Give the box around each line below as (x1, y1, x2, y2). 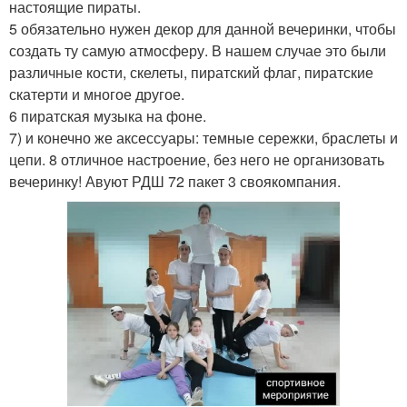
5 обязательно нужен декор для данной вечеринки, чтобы (9, 17, 396, 39)
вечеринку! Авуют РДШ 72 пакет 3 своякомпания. (9, 170, 341, 192)
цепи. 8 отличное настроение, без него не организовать (9, 148, 384, 170)
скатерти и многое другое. (9, 83, 184, 104)
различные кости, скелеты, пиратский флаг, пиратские (9, 61, 373, 83)
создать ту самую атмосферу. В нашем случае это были (9, 39, 386, 61)
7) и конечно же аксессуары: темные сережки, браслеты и (9, 126, 398, 148)
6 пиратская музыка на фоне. (9, 104, 206, 126)
